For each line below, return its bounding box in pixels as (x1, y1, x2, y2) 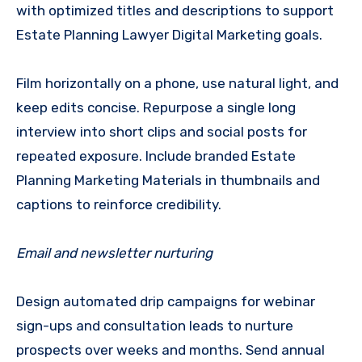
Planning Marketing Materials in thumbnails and (16, 172, 320, 189)
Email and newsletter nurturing (16, 245, 213, 262)
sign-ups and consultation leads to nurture (16, 318, 293, 335)
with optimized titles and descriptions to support (16, 2, 334, 19)
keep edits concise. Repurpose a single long (16, 99, 296, 116)
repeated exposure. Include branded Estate (16, 148, 296, 165)
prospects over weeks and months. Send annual (16, 342, 325, 359)
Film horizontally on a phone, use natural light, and (16, 75, 339, 92)
